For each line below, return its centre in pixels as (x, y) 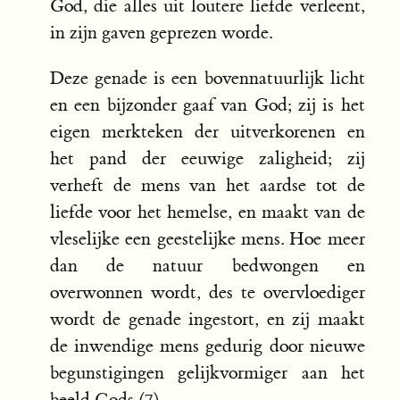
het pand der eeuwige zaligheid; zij (208, 159)
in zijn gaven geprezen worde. (161, 33)
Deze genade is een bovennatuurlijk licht (208, 79)
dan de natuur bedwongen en (208, 266)
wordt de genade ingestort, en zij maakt (208, 320)
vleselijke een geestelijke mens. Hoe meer (208, 239)
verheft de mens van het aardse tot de (208, 186)
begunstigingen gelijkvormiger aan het (208, 373)
